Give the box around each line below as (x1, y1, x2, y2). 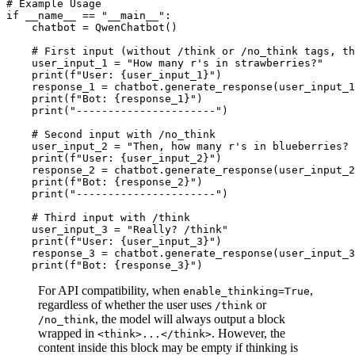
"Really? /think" (127, 223, 228, 236)
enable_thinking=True (183, 285, 310, 298)
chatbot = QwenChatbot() (6, 21, 177, 34)
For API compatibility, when (38, 284, 183, 298)
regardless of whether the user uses (38, 298, 215, 312)
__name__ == (19, 10, 101, 22)
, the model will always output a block (95, 312, 285, 326)
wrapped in (38, 326, 97, 341)
